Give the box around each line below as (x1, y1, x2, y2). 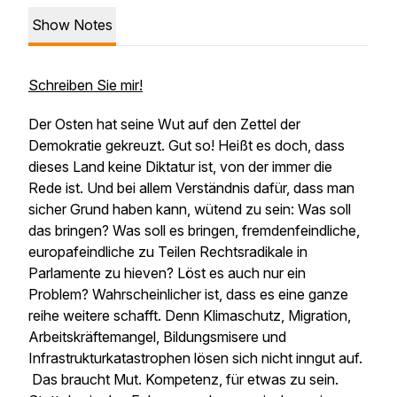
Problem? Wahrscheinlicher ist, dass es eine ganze (28, 285, 348, 303)
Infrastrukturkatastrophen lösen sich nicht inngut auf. (28, 349, 362, 367)
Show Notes (32, 16, 113, 34)
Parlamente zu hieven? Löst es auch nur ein (28, 264, 306, 282)
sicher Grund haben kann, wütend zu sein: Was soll (28, 200, 351, 218)
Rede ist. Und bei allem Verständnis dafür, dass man (28, 179, 354, 197)
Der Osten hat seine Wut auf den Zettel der (28, 115, 300, 133)
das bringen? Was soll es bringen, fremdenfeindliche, (28, 222, 360, 239)
